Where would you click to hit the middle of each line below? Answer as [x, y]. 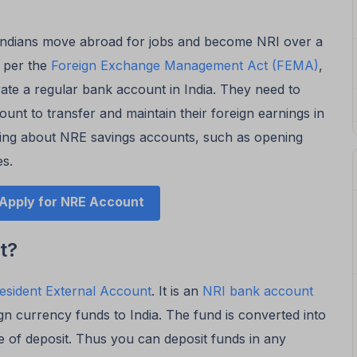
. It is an [177, 291]
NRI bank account [257, 291]
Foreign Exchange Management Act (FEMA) [185, 66]
